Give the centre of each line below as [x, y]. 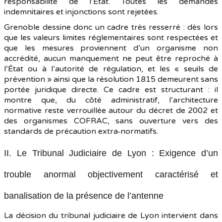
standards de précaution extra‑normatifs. [81, 131]
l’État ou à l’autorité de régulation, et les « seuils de [111, 69]
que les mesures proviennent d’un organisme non [111, 48]
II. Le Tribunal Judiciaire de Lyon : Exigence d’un [111, 153]
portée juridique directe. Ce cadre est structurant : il [111, 90]
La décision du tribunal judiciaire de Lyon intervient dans [111, 216]
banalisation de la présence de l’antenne [84, 196]
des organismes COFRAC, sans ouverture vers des [111, 121]
